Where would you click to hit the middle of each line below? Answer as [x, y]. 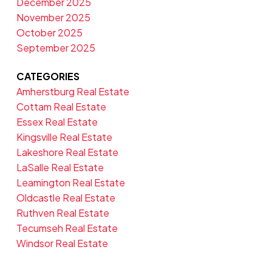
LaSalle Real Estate [60, 168]
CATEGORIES [48, 76]
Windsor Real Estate [62, 243]
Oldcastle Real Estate [66, 198]
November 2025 [53, 18]
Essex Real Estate [57, 122]
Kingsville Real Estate [64, 137]
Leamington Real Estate [70, 183]
